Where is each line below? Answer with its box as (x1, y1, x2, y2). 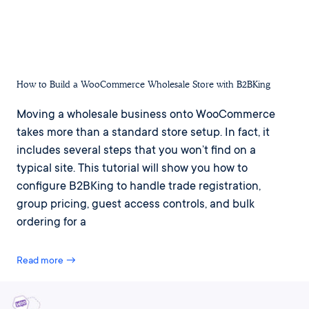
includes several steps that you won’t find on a (17, 145, 256, 159)
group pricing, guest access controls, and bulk (17, 199, 255, 212)
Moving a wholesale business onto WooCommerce (17, 109, 275, 123)
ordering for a (17, 217, 86, 230)
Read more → (17, 255, 77, 267)
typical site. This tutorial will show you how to (17, 163, 248, 177)
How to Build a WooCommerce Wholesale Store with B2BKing (17, 79, 270, 90)
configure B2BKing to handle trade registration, (17, 181, 261, 195)
